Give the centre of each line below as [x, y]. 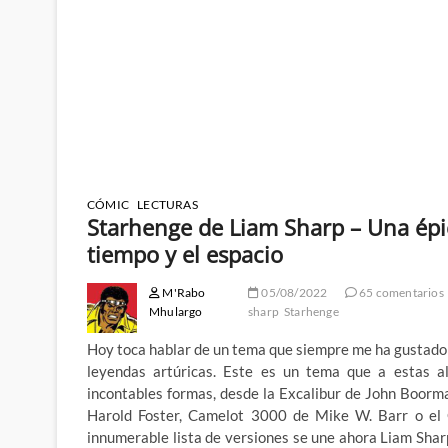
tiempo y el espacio [185, 254]
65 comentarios [400, 293]
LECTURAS [167, 205]
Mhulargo [176, 312]
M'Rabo [183, 293]
